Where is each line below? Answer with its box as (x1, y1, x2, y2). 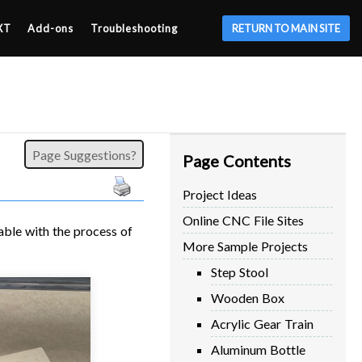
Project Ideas (183, 187, 257, 202)
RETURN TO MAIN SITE (232, 22, 340, 35)
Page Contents (183, 151, 291, 170)
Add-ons (27, 22, 74, 35)
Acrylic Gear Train (211, 316, 314, 331)
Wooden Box (211, 290, 285, 305)
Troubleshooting (90, 22, 178, 35)
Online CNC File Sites (183, 213, 304, 228)
